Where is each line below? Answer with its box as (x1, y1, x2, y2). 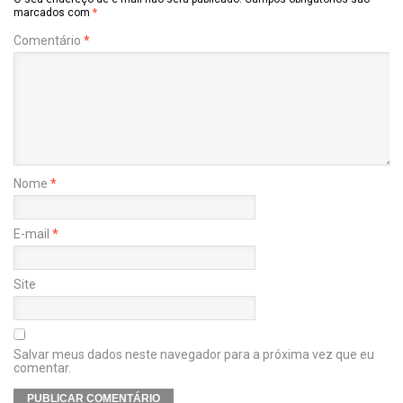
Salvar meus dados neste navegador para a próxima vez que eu (13, 347, 374, 363)
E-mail (13, 227, 52, 242)
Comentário (13, 33, 84, 49)
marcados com (13, 6, 93, 20)
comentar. (13, 361, 71, 376)
